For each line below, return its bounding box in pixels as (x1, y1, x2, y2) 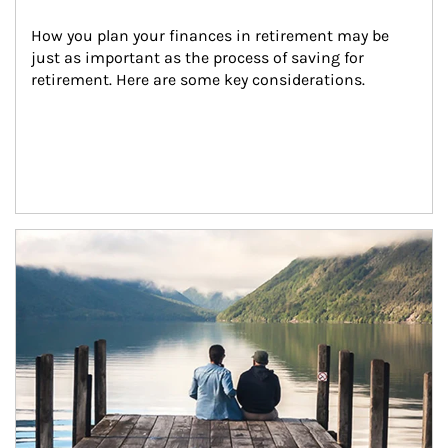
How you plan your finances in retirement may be (31, 26, 393, 45)
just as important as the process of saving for (31, 48, 368, 67)
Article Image (15, 230, 110, 249)
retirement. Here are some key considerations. (31, 70, 365, 89)
